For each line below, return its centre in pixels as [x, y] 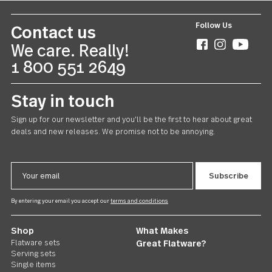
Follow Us [237, 119]
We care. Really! [78, 147]
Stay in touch [70, 202]
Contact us [59, 126]
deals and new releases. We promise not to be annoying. [126, 236]
